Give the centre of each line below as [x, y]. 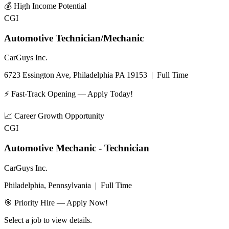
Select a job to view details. [48, 220]
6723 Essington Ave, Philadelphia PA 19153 [76, 75]
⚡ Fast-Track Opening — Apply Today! [68, 94]
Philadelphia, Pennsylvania [48, 185]
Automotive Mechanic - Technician [77, 148]
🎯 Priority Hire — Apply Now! [56, 202]
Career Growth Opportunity [59, 116]
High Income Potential [50, 6]
